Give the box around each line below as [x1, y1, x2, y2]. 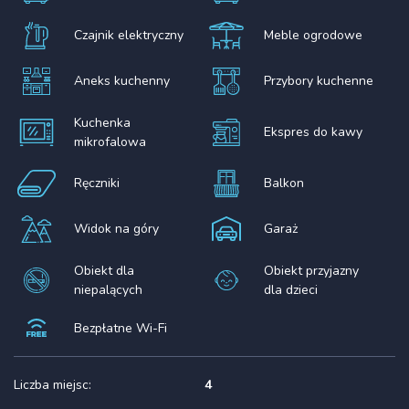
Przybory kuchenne [264, 72, 374, 90]
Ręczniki [74, 174, 121, 193]
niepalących [74, 280, 143, 299]
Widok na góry [74, 220, 160, 238]
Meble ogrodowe [264, 26, 363, 45]
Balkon [264, 174, 305, 193]
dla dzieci [264, 280, 319, 299]
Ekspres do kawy [264, 123, 363, 142]
